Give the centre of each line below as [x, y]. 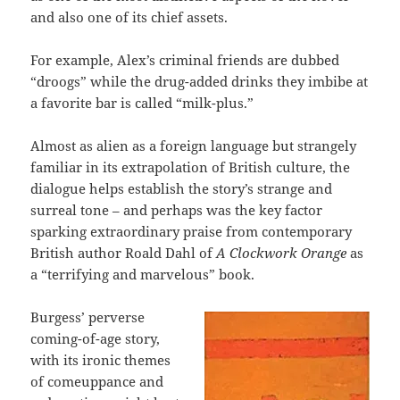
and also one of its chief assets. [129, 17]
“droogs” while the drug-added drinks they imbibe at [200, 82]
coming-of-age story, [96, 339]
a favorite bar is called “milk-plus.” [142, 103]
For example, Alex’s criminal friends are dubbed [185, 60]
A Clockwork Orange [283, 253]
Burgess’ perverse [88, 317]
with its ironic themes [101, 360]
